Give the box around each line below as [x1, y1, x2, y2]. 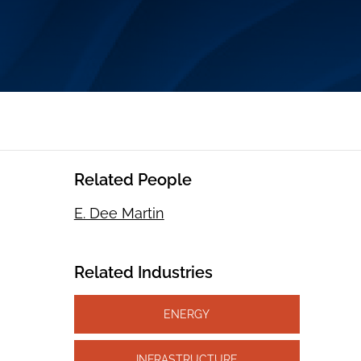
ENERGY [164, 307, 210, 322]
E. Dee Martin [73, 205, 164, 222]
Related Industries [73, 263, 213, 283]
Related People [73, 170, 192, 190]
